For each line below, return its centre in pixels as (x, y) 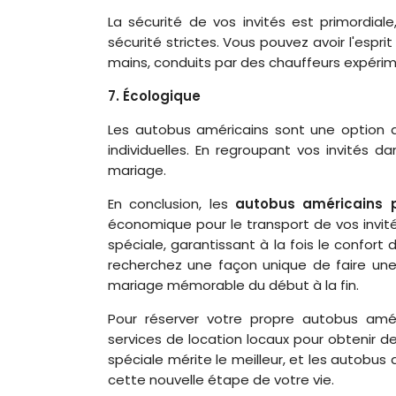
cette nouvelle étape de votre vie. (221, 379)
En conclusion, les (171, 203)
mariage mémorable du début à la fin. (233, 285)
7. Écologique (154, 95)
